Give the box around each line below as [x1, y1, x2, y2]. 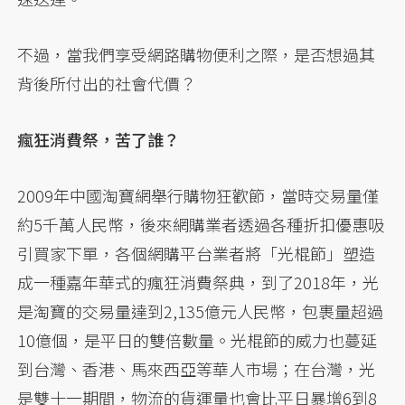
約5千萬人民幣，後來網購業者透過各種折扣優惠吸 [17, 212, 385, 237]
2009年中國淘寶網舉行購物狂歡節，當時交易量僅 [17, 184, 380, 208]
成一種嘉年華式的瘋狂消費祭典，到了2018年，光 [17, 270, 380, 295]
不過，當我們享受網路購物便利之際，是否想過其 [17, 42, 376, 67]
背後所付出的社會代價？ [17, 71, 197, 96]
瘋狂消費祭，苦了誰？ [17, 127, 181, 152]
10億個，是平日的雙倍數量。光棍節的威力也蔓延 [17, 328, 378, 353]
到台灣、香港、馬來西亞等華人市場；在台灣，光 [17, 357, 376, 381]
